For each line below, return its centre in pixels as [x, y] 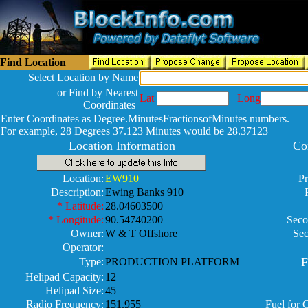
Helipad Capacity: [65, 277]
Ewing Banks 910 [144, 192]
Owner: [87, 233]
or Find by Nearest [98, 92]
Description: [77, 192]
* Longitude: [76, 220]
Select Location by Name [83, 77]
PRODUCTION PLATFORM [172, 262]
